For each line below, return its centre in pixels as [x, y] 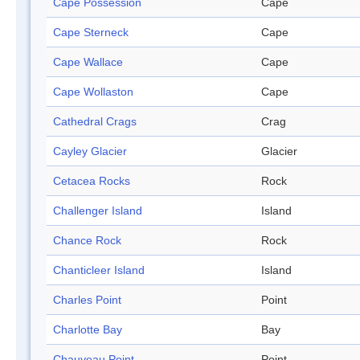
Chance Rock [87, 241]
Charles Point [87, 300]
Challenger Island [98, 211]
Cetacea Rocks [92, 181]
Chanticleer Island [99, 270]
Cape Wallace [88, 62]
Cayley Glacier [90, 151]
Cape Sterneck [91, 33]
